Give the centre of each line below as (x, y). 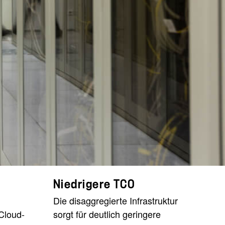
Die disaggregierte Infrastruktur (115, 201)
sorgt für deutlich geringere (107, 214)
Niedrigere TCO (94, 185)
